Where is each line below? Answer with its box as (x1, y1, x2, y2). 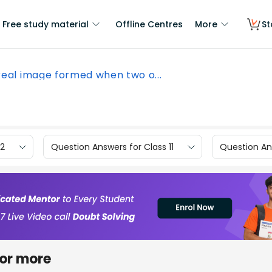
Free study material (2, 18, 89, 30)
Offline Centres (115, 18, 183, 30)
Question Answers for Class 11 (51, 140, 174, 153)
